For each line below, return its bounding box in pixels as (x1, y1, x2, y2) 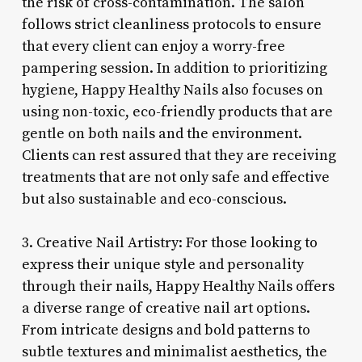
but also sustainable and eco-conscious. (21, 189, 287, 208)
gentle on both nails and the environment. (21, 124, 302, 143)
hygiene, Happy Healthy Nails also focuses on (21, 80, 323, 99)
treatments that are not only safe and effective (21, 167, 330, 187)
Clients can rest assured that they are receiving (21, 145, 336, 165)
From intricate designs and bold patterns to (21, 320, 310, 339)
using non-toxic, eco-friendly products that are (21, 102, 333, 121)
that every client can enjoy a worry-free (21, 36, 285, 56)
